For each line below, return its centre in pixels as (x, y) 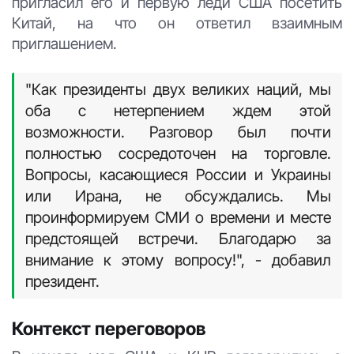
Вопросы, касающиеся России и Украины (178, 174)
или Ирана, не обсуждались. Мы (178, 196)
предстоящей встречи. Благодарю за (178, 238)
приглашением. (64, 43)
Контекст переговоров (109, 328)
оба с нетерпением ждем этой (178, 110)
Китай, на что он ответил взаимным (177, 23)
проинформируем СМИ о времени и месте (178, 217)
